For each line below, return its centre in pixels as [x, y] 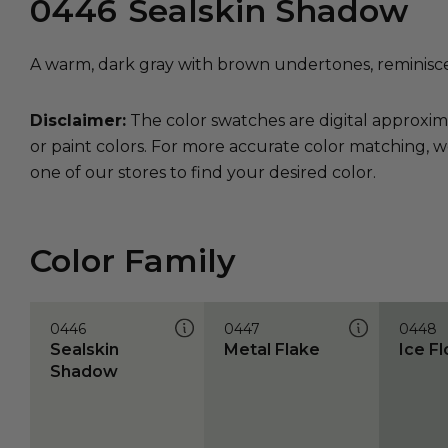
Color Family [133, 261]
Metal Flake [272, 350]
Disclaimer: [78, 120]
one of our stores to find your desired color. [203, 172]
